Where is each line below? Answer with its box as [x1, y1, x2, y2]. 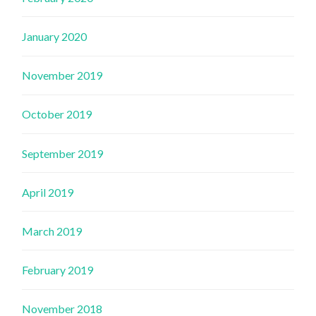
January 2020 [22, 29, 87, 43]
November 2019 [22, 68, 103, 83]
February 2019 [22, 263, 94, 277]
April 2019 [22, 185, 74, 199]
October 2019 [22, 107, 92, 121]
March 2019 [22, 224, 83, 238]
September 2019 [22, 146, 104, 160]
